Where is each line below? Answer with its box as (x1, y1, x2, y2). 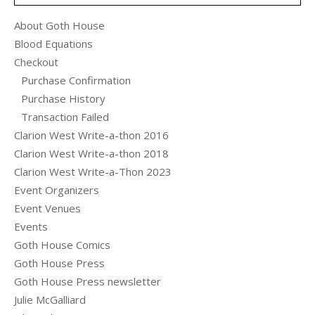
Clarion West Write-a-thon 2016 (14, 127, 169, 142)
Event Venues (14, 200, 81, 215)
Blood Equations (14, 36, 93, 51)
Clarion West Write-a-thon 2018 (14, 146, 169, 160)
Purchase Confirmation (21, 72, 131, 87)
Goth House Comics (14, 237, 110, 252)
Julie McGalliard (14, 292, 86, 307)
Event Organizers (14, 182, 99, 197)
